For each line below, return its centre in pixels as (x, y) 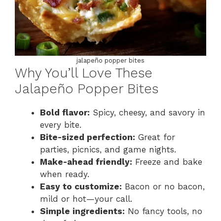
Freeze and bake (167, 162)
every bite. (61, 125)
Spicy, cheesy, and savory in (147, 112)
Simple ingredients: (82, 211)
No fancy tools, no (164, 211)
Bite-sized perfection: (88, 137)
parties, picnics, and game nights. (108, 149)
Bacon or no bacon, (163, 186)
